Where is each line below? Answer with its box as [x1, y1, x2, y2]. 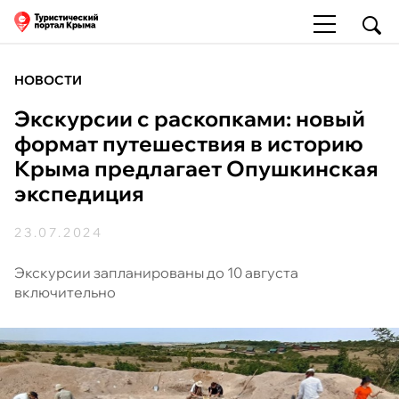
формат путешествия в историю [14, 130, 363, 157]
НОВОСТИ [14, 72, 82, 88]
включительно [14, 283, 116, 301]
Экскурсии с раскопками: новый [14, 105, 365, 132]
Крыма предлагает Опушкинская [14, 155, 379, 182]
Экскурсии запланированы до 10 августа [14, 264, 298, 281]
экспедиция [14, 180, 144, 207]
